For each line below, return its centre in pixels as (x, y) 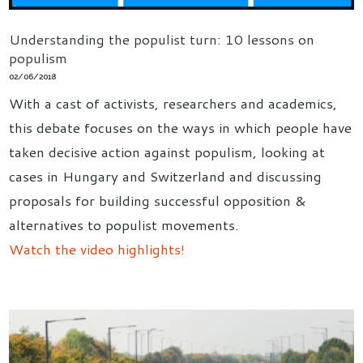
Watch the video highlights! (97, 248)
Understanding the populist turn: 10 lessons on (162, 38)
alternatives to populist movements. (124, 224)
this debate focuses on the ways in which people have (181, 127)
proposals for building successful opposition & (158, 200)
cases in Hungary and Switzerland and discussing (166, 175)
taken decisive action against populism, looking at (167, 151)
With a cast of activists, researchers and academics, (173, 102)
